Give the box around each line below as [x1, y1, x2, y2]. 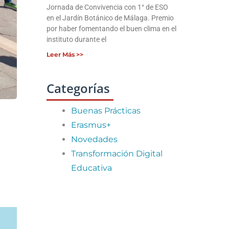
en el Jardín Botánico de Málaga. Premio [46, 14, 174, 23]
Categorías [46, 80, 110, 97]
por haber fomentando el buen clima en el [46, 25, 176, 34]
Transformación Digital [71, 148, 163, 158]
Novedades [71, 134, 118, 144]
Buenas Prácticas [71, 105, 141, 116]
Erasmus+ [71, 120, 111, 130]
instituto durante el [46, 35, 106, 44]
